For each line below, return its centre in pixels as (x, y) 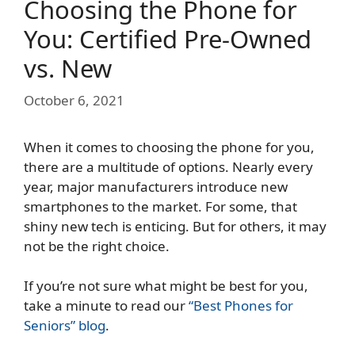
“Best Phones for (241, 306)
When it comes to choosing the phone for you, (169, 147)
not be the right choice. (98, 246)
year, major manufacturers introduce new (156, 186)
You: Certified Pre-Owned (168, 39)
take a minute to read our (106, 306)
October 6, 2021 (74, 100)
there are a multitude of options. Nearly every (168, 166)
